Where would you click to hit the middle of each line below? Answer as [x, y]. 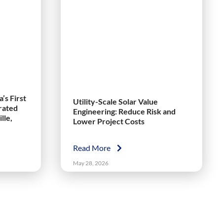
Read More [92, 148]
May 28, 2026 [91, 163]
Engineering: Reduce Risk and [124, 111]
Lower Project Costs [109, 121]
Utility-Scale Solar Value [115, 102]
